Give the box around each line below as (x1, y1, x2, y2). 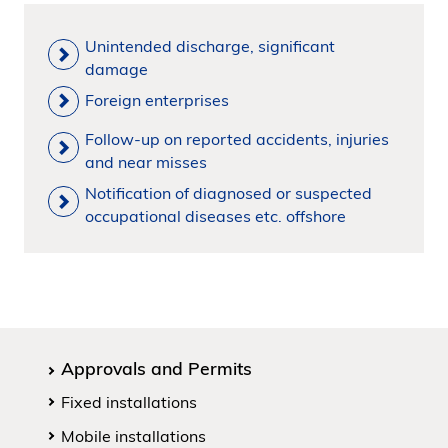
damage (84, 58, 148, 79)
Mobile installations (61, 425, 206, 446)
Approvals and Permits (61, 356, 252, 379)
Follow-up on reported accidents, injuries (84, 128, 389, 149)
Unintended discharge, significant (84, 35, 335, 56)
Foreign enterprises (84, 89, 229, 110)
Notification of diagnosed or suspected (84, 182, 372, 203)
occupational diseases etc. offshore (84, 205, 346, 226)
